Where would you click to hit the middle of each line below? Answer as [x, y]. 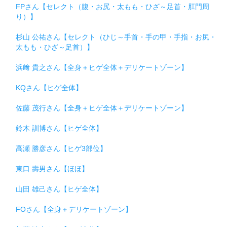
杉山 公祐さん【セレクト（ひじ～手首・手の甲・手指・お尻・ [116, 37]
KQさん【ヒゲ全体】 [49, 87]
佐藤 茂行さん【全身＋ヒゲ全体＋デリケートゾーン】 [102, 108]
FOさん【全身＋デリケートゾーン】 [74, 209]
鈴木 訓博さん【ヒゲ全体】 [59, 128]
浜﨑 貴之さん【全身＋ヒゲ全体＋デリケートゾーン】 [102, 67]
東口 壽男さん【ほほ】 [52, 168]
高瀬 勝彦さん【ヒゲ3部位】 [61, 148]
